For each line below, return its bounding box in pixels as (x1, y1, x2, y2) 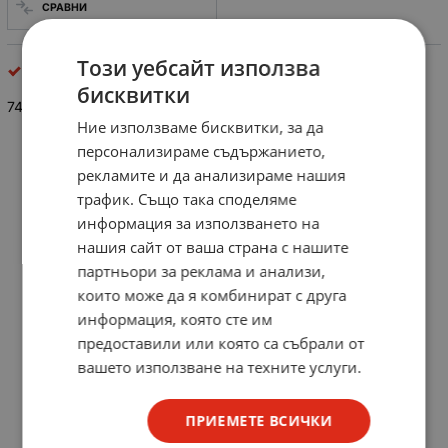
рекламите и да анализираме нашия (77, 164, 346, 185)
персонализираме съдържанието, (77, 140, 326, 161)
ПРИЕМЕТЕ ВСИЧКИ (185, 410, 333, 430)
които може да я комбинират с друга (77, 284, 347, 305)
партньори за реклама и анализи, (77, 260, 326, 281)
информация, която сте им (77, 308, 273, 329)
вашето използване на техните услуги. (77, 356, 362, 377)
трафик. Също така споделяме (77, 188, 297, 209)
